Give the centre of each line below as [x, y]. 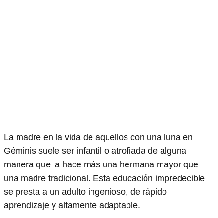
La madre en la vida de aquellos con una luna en [98, 137]
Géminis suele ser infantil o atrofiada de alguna [95, 151]
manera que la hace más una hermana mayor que [101, 164]
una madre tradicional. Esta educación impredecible [104, 178]
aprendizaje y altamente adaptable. [73, 205]
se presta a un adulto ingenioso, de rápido [85, 191]
